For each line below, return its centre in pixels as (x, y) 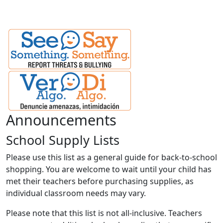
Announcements (61, 120)
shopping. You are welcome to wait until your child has (109, 169)
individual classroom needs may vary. (76, 193)
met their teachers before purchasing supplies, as (100, 181)
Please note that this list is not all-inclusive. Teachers (104, 213)
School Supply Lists (63, 140)
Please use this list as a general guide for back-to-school (111, 158)
